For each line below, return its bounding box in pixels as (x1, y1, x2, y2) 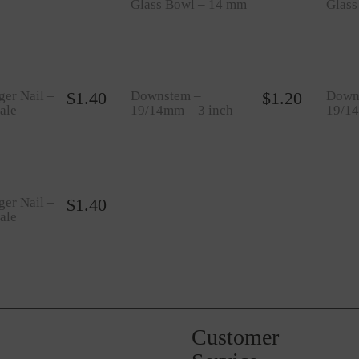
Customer (192, 325, 279, 349)
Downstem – (130, 88, 201, 103)
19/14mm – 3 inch (130, 103, 233, 118)
